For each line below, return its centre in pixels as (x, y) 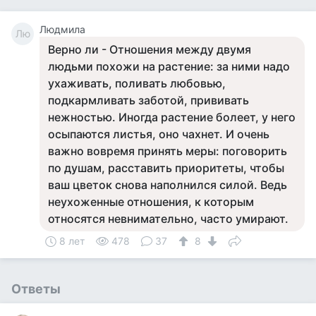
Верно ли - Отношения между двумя (150, 49)
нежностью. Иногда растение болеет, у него (172, 117)
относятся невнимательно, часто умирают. (168, 219)
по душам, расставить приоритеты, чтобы (166, 168)
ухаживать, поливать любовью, (137, 83)
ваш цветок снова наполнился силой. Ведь (168, 185)
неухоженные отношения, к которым (151, 202)
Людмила (62, 29)
